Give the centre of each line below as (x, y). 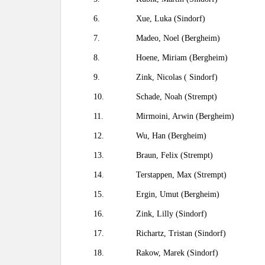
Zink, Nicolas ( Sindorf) (177, 77)
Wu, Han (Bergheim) (171, 136)
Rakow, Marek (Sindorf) (177, 253)
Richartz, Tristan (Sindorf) (181, 233)
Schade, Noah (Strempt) (177, 97)
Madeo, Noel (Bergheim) (178, 38)
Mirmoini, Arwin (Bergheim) (185, 116)
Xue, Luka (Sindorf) (171, 19)
